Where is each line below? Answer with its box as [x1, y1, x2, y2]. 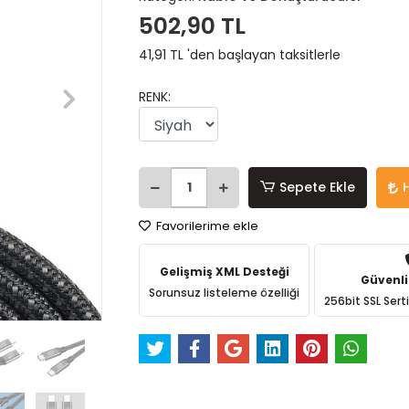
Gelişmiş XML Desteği [159, 264, 289, 279]
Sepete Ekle [279, 178, 356, 196]
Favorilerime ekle [153, 217, 259, 235]
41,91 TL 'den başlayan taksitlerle [139, 46, 341, 64]
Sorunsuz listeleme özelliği [149, 285, 300, 300]
